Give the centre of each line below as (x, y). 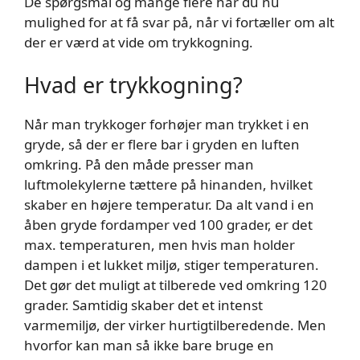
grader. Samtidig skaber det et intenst (143, 305)
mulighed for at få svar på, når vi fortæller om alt (179, 22)
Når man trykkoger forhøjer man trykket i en (167, 124)
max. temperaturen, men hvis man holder (160, 245)
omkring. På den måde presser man (139, 164)
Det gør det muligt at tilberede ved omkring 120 (176, 285)
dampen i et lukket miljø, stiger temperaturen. (172, 265)
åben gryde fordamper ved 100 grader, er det (168, 225)
